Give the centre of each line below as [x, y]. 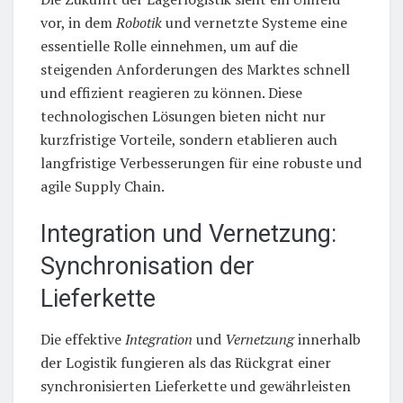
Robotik [139, 22]
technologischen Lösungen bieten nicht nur [183, 116]
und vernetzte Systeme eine [255, 22]
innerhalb [327, 340]
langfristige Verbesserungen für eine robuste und [201, 162]
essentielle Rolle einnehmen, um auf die [169, 45]
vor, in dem [78, 22]
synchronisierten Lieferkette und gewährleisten [196, 386]
